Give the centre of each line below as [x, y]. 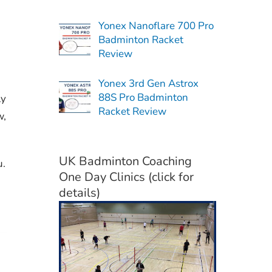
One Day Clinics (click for [126, 177]
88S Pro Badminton [143, 97]
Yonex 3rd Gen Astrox [148, 83]
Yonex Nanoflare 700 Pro [156, 25]
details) [79, 192]
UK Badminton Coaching [125, 161]
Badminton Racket [141, 39]
